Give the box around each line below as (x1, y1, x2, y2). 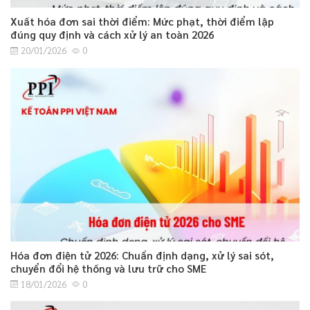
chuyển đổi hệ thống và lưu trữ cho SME (10, 261, 206, 275)
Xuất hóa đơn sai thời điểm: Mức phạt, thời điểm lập (10, 15, 274, 28)
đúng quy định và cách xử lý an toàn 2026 (10, 28, 214, 42)
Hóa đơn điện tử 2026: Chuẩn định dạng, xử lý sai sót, (10, 248, 274, 262)
